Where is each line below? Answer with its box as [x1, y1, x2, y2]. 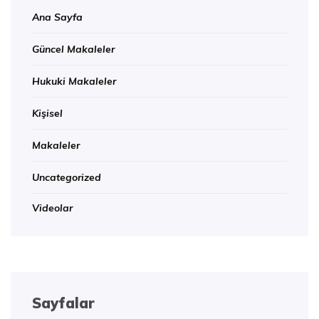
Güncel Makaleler [32, 42, 115, 56]
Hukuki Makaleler [32, 74, 116, 88]
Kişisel [32, 106, 63, 120]
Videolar [32, 201, 73, 214]
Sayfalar [32, 293, 95, 312]
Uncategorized [32, 170, 101, 184]
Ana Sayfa [32, 10, 83, 23]
